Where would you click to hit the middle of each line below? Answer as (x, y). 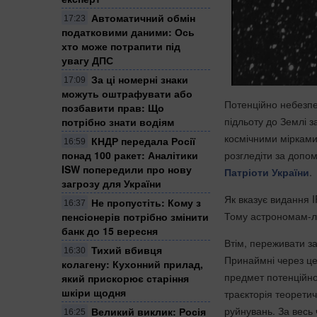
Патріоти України (267, 172)
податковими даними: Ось (128, 31)
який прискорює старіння (125, 278)
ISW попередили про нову (127, 169)
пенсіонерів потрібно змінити (135, 216)
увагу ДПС (87, 60)
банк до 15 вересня (110, 230)
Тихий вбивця (127, 249)
